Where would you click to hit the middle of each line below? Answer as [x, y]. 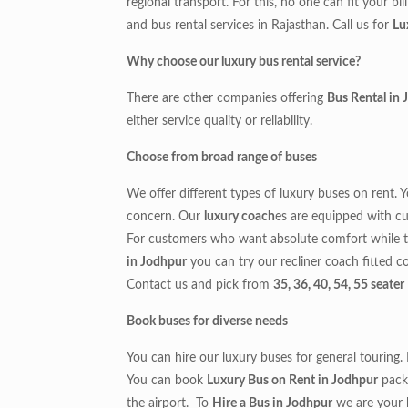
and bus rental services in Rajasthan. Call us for [260, 26]
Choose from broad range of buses [222, 158]
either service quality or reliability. [220, 122]
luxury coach [240, 217]
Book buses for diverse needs [208, 322]
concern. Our [166, 217]
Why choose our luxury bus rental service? [244, 62]
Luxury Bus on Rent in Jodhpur [293, 381]
